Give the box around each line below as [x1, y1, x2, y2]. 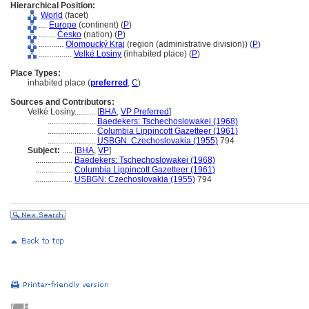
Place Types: [10, 68, 61, 78]
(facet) [63, 10, 88, 20]
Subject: [28, 146, 60, 155]
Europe [49, 20, 77, 30]
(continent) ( [77, 20, 123, 30]
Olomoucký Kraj [66, 39, 125, 49]
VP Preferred [121, 107, 169, 117]
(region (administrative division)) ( [125, 39, 252, 49]
